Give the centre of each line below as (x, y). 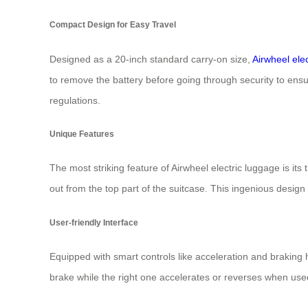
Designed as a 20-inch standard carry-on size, (151, 59)
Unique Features (82, 133)
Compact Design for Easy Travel (113, 25)
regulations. (75, 100)
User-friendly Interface (94, 222)
